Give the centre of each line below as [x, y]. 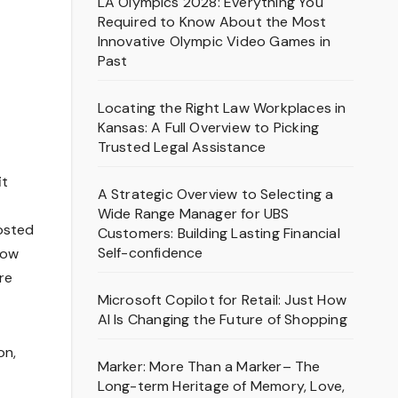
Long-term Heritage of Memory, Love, [221, 386]
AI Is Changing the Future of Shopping [222, 319]
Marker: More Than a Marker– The [209, 366]
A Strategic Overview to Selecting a [215, 194]
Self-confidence [150, 253]
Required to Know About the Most [212, 22]
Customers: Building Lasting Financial [219, 233]
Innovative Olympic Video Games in [214, 41]
